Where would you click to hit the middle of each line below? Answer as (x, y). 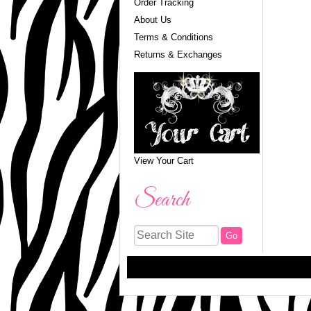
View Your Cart (163, 161)
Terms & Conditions (173, 37)
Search (161, 201)
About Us (152, 20)
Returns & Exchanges (178, 55)
